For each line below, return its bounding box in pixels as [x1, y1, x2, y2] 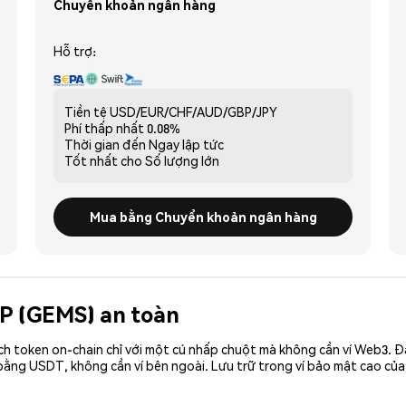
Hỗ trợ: [53, 42, 96, 59]
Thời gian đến [64, 135, 146, 152]
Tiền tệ [64, 102, 107, 120]
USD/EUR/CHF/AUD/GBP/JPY [110, 102, 277, 120]
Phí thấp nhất [64, 119, 144, 136]
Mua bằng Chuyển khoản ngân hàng [89, 208, 317, 225]
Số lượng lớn [145, 151, 219, 169]
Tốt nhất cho [64, 151, 142, 169]
